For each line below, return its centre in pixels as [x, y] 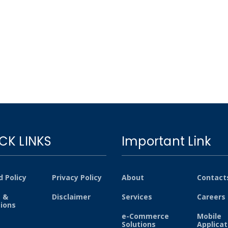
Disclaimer [71, 197]
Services [137, 197]
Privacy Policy [77, 178]
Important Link [167, 141]
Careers [211, 197]
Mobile [209, 216]
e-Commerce [145, 216]
